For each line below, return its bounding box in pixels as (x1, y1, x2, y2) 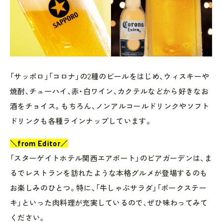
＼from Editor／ (10, 138, 68, 148)
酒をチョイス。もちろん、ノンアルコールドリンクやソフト (10, 101, 210, 111)
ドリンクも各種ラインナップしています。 (10, 116, 153, 125)
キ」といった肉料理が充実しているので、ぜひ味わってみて (10, 198, 208, 207)
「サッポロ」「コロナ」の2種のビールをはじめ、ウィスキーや (10, 71, 210, 81)
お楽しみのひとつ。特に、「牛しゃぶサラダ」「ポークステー (10, 183, 207, 192)
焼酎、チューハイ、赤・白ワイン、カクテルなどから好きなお (10, 86, 209, 96)
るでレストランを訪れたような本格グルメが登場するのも (10, 168, 208, 177)
